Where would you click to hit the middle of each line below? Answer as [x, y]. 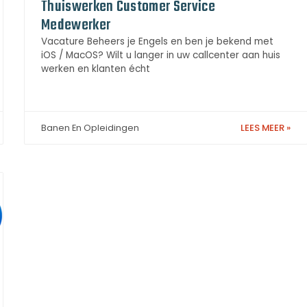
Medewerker [76, 25]
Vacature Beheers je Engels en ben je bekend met [157, 41]
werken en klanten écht [96, 69]
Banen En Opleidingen [90, 128]
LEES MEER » [266, 128]
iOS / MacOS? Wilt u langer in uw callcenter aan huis [161, 55]
